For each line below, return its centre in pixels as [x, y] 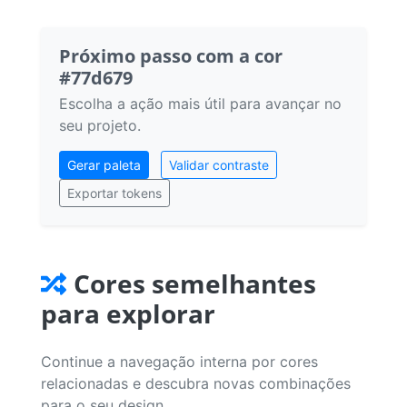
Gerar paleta [104, 164]
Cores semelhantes [195, 283]
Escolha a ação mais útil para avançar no [200, 103]
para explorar [128, 313]
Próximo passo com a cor [171, 55]
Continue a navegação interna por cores [179, 361]
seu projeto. [100, 125]
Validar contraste [219, 164]
